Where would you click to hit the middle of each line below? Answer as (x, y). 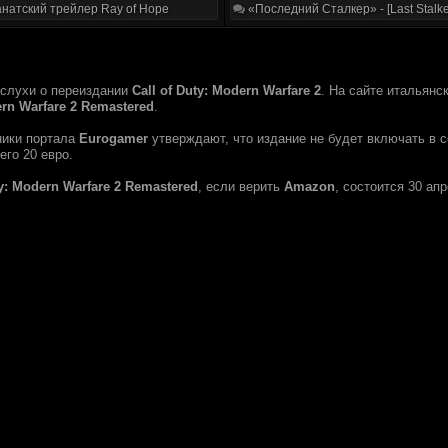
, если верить (241, 186)
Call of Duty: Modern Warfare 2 (226, 90)
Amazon (309, 186)
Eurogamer (113, 138)
